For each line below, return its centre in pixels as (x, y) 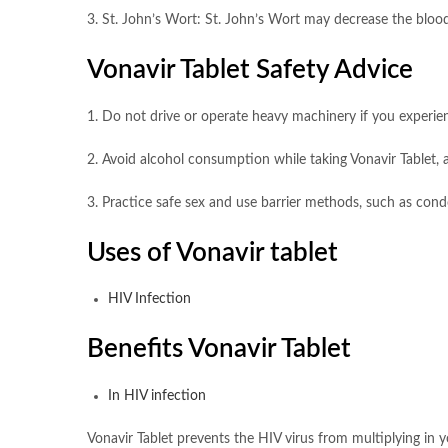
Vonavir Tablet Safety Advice (250, 70)
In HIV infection (157, 395)
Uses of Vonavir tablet (212, 252)
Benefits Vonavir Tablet (219, 349)
